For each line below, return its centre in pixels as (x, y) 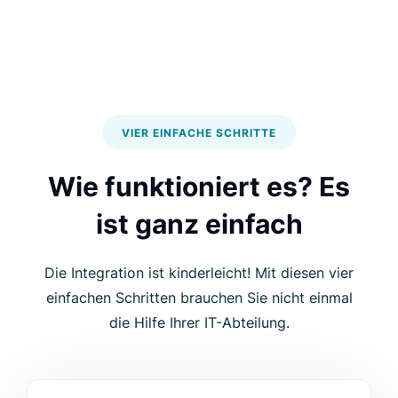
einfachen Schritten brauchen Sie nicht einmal (199, 298)
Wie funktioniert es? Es (199, 187)
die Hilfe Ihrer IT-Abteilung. (199, 323)
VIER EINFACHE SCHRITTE (199, 133)
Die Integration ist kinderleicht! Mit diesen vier (199, 273)
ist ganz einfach (199, 224)
